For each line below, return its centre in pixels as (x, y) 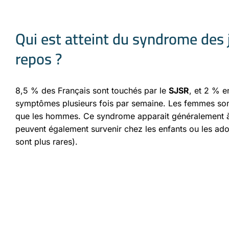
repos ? (39, 59)
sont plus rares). (47, 142)
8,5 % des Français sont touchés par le (92, 90)
